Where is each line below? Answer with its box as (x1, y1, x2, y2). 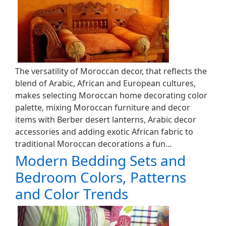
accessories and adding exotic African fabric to (15, 126, 193, 137)
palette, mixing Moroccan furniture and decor (15, 102, 190, 113)
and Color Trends (15, 184, 128, 203)
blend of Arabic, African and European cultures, (15, 78, 196, 89)
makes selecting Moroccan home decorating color (15, 90, 207, 101)
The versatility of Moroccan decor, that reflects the (15, 66, 207, 77)
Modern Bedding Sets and (15, 151, 186, 170)
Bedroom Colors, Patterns (15, 167, 186, 187)
